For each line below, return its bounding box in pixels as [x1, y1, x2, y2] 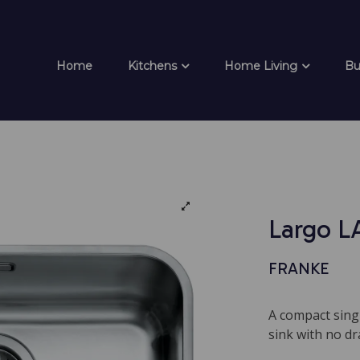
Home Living [224, 59, 297, 73]
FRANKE [268, 259, 329, 278]
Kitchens [128, 59, 177, 73]
